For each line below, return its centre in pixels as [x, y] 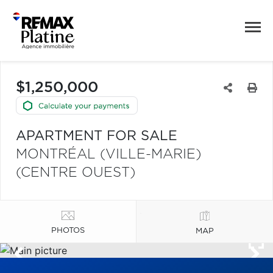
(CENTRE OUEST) [76, 172]
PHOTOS [68, 230]
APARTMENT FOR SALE [97, 136]
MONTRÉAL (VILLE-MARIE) [108, 154]
